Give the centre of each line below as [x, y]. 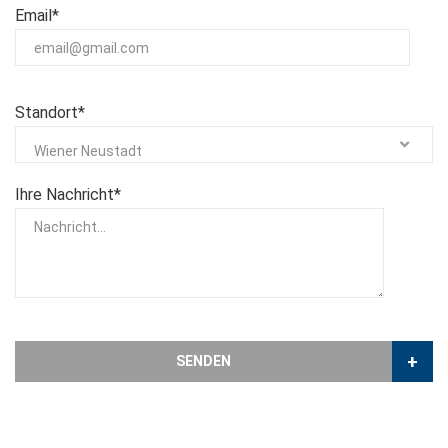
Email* [37, 16]
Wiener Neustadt [88, 151]
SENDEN [203, 361]
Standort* [50, 113]
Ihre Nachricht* [68, 195]
